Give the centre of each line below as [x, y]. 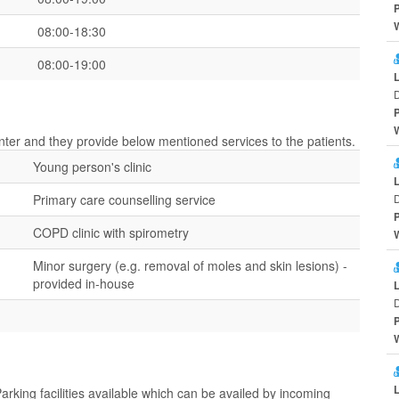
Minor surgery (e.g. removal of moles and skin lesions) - [190, 265]
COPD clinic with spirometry [111, 232]
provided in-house [84, 283]
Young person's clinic [92, 167]
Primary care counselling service [124, 199]
